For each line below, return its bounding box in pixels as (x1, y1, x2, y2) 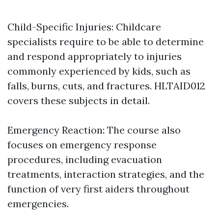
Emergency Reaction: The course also (7, 124, 181, 137)
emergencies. (7, 197, 69, 210)
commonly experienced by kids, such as (7, 65, 191, 78)
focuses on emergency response (7, 138, 157, 151)
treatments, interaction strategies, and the (7, 168, 204, 181)
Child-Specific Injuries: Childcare (7, 21, 161, 33)
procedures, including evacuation (7, 153, 162, 166)
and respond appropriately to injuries (7, 50, 182, 63)
